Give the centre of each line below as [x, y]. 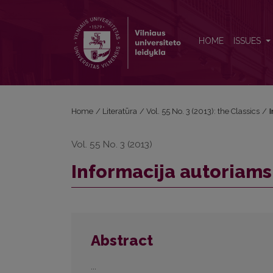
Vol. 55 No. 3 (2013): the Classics [203, 111]
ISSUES [248, 41]
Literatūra [120, 111]
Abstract [122, 241]
